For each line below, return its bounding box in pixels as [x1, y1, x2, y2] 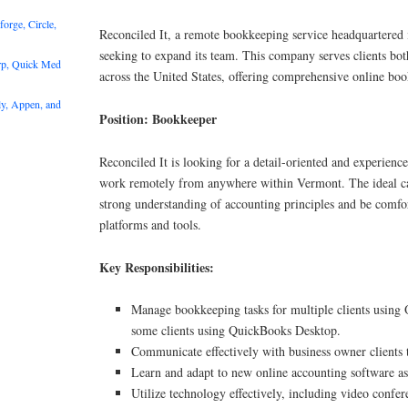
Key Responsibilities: [99, 257, 215, 277]
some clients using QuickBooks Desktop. [131, 321, 342, 340]
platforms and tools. [99, 215, 202, 233]
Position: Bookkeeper [99, 109, 218, 129]
